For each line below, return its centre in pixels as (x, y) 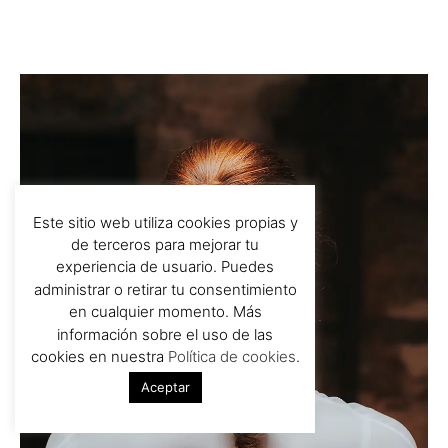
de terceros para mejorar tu (165, 244)
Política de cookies (231, 356)
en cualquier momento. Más (165, 312)
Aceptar (165, 387)
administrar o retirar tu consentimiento (165, 289)
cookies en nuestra (99, 356)
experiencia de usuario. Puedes (165, 267)
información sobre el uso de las (165, 334)
